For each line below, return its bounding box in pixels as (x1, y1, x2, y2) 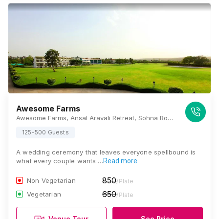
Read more (103, 157, 137, 165)
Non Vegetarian (27, 176, 76, 184)
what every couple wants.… (16, 157, 103, 165)
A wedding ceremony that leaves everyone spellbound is (16, 148, 196, 156)
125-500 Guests (22, 129, 69, 136)
